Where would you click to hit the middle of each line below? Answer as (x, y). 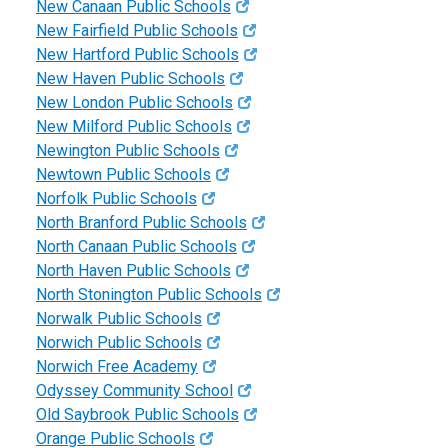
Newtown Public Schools (123, 175)
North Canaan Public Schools (136, 247)
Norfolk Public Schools (116, 199)
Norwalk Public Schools (119, 319)
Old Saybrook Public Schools (137, 415)
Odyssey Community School (134, 391)
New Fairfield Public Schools (137, 31)
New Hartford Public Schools (137, 55)
